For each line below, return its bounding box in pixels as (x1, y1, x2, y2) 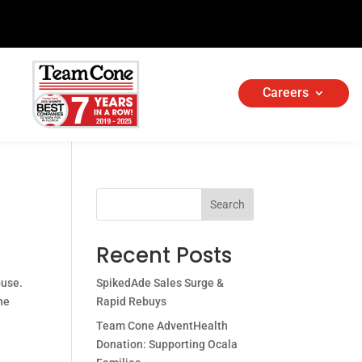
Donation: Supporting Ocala (96, 338, 238, 351)
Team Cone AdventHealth (96, 319, 229, 333)
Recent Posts (96, 241, 233, 271)
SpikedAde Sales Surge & (96, 276, 225, 290)
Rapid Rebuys (96, 295, 167, 309)
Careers (263, 85, 309, 101)
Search (209, 198, 245, 212)
